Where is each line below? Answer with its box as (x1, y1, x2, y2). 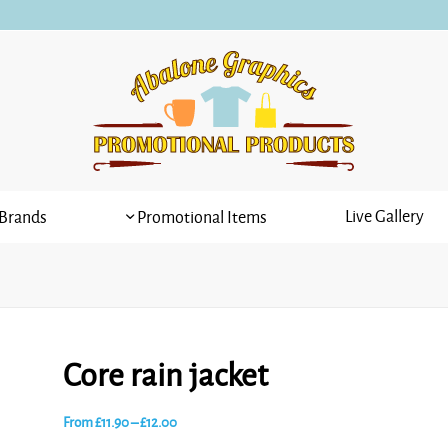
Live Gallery (344, 208, 424, 226)
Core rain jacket (62, 359, 268, 393)
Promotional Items (134, 209, 268, 227)
